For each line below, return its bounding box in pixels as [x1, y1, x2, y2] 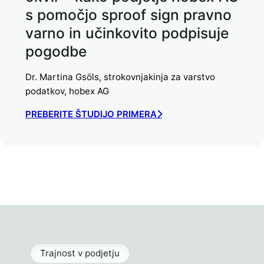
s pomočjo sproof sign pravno [25, 6, 232, 24]
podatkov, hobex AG [25, 85, 109, 97]
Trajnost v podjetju [40, 247, 120, 259]
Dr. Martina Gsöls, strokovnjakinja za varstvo [25, 71, 215, 82]
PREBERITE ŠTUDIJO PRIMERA [25, 108, 157, 120]
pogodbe [25, 42, 87, 61]
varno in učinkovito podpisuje [25, 24, 229, 42]
